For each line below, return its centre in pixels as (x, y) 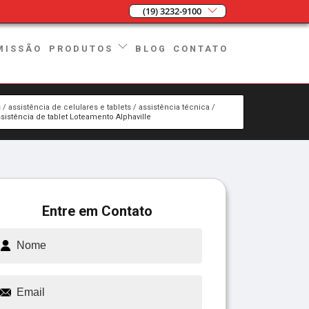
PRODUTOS (83, 48)
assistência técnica (174, 107)
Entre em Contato (97, 211)
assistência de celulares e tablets (69, 107)
